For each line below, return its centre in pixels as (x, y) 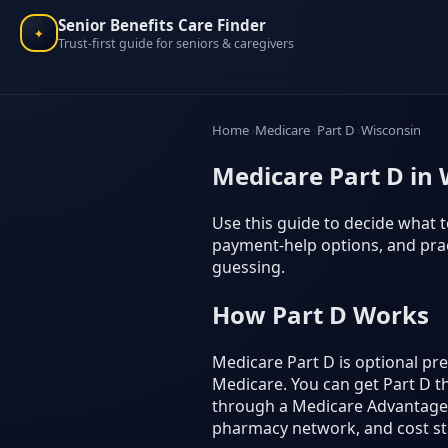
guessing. (248, 266)
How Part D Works (320, 314)
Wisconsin (391, 129)
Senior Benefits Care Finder (162, 24)
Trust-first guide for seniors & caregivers (176, 43)
